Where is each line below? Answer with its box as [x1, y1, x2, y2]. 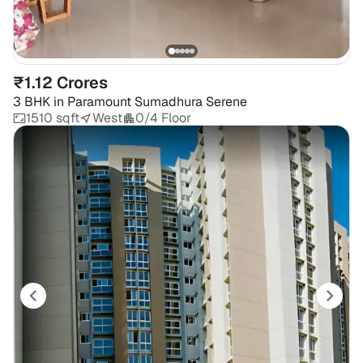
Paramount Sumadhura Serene [67, 92, 247, 110]
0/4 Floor [135, 109, 191, 126]
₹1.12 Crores [13, 71, 108, 93]
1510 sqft [26, 109, 79, 126]
